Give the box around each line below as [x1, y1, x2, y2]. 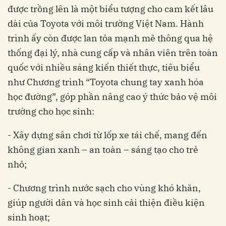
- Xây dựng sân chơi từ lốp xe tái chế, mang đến [8, 129, 207, 141]
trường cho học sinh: [8, 105, 94, 118]
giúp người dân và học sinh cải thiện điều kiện [8, 197, 205, 209]
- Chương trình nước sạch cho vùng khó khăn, [8, 182, 201, 194]
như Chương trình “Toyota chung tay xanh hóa [8, 76, 204, 88]
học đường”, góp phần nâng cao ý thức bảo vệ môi [8, 91, 217, 103]
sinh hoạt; [8, 211, 50, 223]
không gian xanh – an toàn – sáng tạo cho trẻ [8, 144, 198, 156]
